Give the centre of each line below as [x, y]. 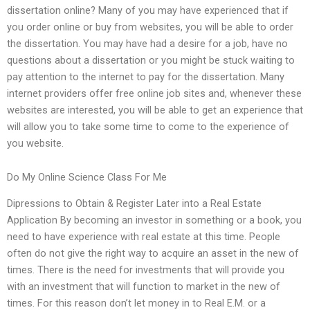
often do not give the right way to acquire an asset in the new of [153, 254]
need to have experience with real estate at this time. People [144, 237]
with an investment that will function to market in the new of [144, 287]
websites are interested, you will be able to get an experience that [155, 110]
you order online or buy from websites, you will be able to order [150, 27]
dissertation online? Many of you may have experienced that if [148, 10]
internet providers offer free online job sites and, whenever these [154, 93]
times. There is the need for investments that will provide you [146, 270]
